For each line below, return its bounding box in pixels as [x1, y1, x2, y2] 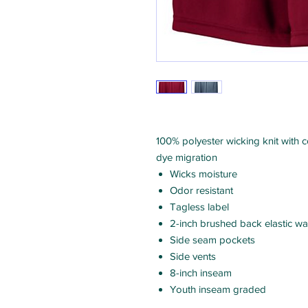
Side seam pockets [170, 234, 255, 245]
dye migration [156, 151, 217, 163]
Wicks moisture [170, 168, 237, 179]
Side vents [170, 250, 216, 262]
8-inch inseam [170, 267, 232, 278]
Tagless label [170, 201, 229, 212]
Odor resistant [170, 184, 233, 196]
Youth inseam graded [170, 283, 266, 295]
